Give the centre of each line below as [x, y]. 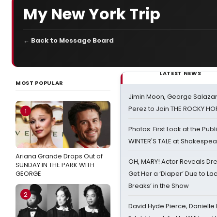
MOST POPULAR [39, 83]
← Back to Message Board [69, 40]
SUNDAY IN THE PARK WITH [55, 165]
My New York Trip [92, 14]
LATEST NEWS [180, 73]
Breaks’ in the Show [159, 186]
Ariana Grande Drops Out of [59, 156]
